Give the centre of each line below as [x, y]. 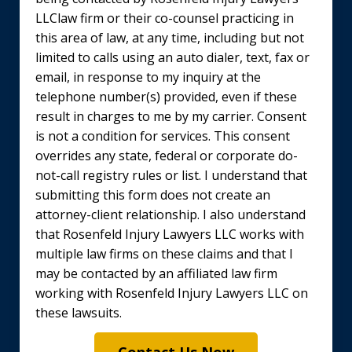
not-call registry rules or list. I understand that [171, 176]
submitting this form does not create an [153, 195]
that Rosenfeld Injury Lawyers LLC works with [170, 235]
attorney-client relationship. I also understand [170, 215]
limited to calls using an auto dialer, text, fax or [172, 58]
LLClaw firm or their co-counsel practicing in [165, 18]
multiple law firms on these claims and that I [164, 254]
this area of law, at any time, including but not [170, 38]
